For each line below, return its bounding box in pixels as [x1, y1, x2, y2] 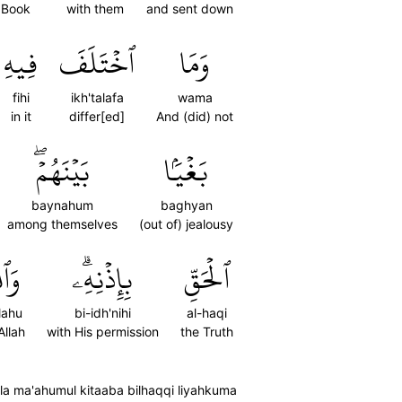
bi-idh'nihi [74, 305, 131, 320]
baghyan [160, 197, 213, 213]
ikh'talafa [70, 90, 124, 105]
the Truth [180, 324, 233, 339]
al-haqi [187, 305, 227, 320]
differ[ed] [69, 109, 125, 124]
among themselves [7, 216, 118, 232]
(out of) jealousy [139, 216, 233, 232]
